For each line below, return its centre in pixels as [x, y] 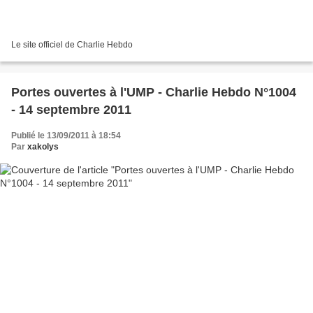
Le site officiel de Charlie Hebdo [72, 45]
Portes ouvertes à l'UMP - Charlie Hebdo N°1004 [154, 93]
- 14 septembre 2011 [71, 110]
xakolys [43, 147]
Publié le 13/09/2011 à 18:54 [66, 136]
